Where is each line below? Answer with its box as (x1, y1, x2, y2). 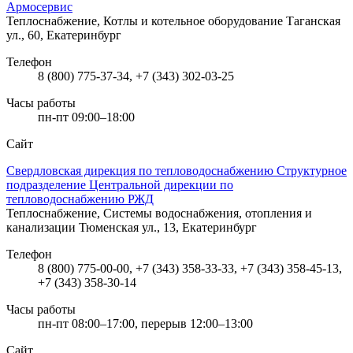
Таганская (286, 13, 340, 28)
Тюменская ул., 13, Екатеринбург (79, 220, 257, 234)
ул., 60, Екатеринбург (6, 28, 121, 42)
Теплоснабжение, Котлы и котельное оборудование (6, 13, 286, 28)
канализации (6, 220, 79, 234)
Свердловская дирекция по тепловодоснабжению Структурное (6, 163, 347, 177)
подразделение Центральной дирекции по (6, 177, 233, 191)
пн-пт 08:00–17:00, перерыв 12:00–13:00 (38, 316, 253, 330)
